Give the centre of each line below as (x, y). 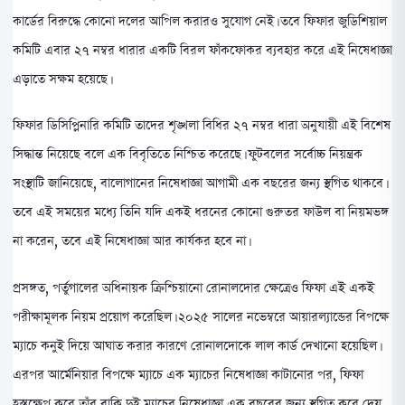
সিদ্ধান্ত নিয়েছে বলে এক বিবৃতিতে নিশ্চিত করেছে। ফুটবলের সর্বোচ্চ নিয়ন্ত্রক (188, 154)
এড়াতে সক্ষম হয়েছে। (63, 78)
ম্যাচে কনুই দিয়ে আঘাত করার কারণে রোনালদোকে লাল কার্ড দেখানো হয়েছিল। (196, 345)
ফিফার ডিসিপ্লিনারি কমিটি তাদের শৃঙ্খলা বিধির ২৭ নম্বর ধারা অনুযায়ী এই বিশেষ (202, 125)
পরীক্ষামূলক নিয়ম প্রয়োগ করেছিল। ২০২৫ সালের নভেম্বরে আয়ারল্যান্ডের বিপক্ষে (201, 316)
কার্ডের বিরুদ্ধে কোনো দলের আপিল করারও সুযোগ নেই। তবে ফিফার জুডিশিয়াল (200, 20)
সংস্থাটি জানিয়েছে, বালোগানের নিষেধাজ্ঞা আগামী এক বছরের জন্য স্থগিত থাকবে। (199, 183)
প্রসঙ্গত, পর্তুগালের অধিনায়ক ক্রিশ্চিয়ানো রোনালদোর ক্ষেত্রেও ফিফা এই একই (193, 287)
